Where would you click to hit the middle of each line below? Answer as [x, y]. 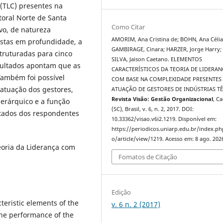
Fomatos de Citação [148, 157]
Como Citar [128, 27]
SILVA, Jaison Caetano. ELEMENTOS [157, 59]
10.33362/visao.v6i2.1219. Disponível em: [164, 119]
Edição [121, 192]
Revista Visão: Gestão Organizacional [163, 99]
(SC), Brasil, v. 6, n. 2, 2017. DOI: [153, 109]
